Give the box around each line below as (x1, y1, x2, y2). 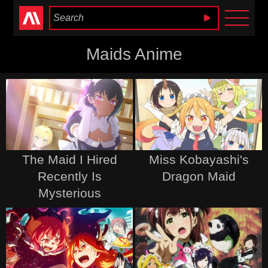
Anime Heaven (81, 9, 187, 27)
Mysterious (38, 186, 101, 200)
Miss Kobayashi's (148, 153, 249, 167)
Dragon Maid (162, 169, 236, 184)
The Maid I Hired (22, 153, 117, 167)
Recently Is (37, 169, 102, 184)
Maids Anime (86, 45, 182, 63)
